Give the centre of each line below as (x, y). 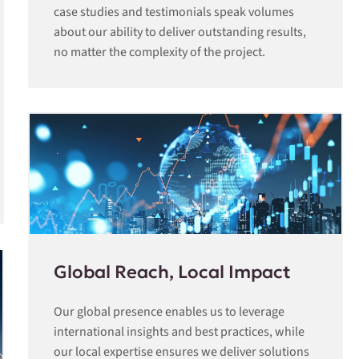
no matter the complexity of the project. (159, 52)
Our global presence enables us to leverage (169, 312)
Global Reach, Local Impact (172, 272)
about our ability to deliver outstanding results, (180, 32)
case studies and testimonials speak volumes (174, 12)
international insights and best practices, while (179, 332)
